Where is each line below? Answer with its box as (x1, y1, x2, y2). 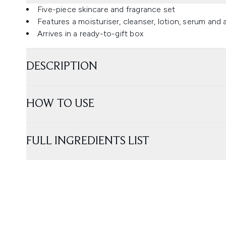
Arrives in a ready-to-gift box (37, 29, 143, 38)
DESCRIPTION (26, 61, 97, 73)
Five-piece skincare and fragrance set (37, 5, 176, 14)
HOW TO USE (26, 98, 94, 110)
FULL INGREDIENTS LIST (26, 135, 149, 147)
